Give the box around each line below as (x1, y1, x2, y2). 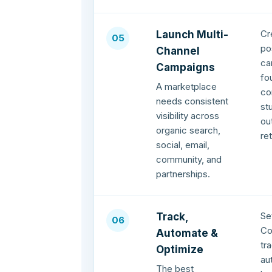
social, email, (156, 139, 210, 151)
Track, (156, 211, 189, 223)
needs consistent (156, 95, 229, 107)
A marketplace (156, 81, 217, 93)
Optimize (156, 243, 204, 256)
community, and (156, 154, 222, 166)
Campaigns (156, 61, 216, 74)
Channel (156, 45, 200, 58)
